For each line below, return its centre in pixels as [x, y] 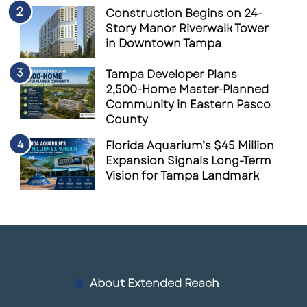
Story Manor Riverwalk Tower [187, 28]
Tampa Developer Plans [172, 74]
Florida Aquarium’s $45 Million [190, 146]
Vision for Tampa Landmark [183, 176]
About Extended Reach [155, 283]
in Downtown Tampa [164, 44]
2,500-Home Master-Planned [187, 89]
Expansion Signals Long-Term [189, 161]
